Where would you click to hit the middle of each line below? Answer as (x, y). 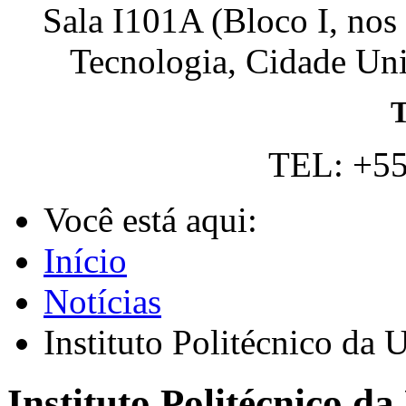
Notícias (102, 302)
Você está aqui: (155, 220)
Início (85, 261)
